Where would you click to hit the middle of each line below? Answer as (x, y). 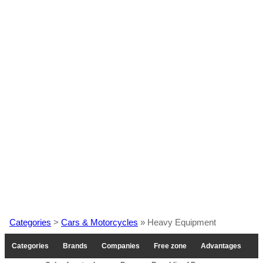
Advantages (221, 246)
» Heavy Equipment (177, 222)
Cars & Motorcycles (100, 222)
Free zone (170, 246)
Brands (75, 246)
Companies (121, 246)
